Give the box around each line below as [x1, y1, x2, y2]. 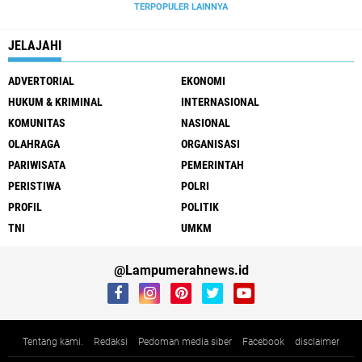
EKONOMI [181, 74, 225, 87]
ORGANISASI [181, 137, 240, 150]
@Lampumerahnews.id [113, 263, 249, 278]
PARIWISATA [8, 158, 65, 171]
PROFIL [8, 200, 42, 213]
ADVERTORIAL [8, 74, 74, 87]
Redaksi [94, 336, 128, 347]
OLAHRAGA [8, 137, 60, 150]
